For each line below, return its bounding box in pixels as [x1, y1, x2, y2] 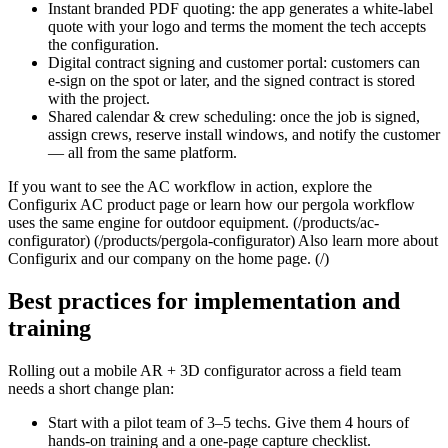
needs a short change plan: [8, 379, 174, 397]
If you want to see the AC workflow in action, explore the [8, 177, 372, 195]
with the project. [48, 89, 150, 107]
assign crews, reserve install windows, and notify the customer [48, 125, 440, 143]
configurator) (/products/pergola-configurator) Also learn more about [8, 231, 438, 249]
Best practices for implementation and [8, 287, 400, 314]
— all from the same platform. [48, 143, 237, 161]
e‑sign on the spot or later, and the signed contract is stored [48, 71, 415, 89]
